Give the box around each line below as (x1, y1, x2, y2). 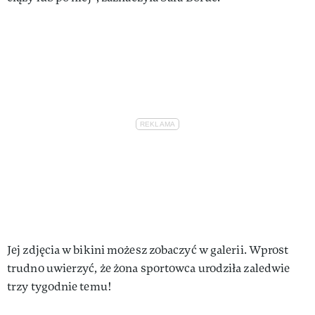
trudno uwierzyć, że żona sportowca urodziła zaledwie (7, 260, 290, 276)
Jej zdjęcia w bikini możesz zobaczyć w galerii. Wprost (7, 242, 289, 257)
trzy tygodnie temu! (7, 278, 112, 294)
